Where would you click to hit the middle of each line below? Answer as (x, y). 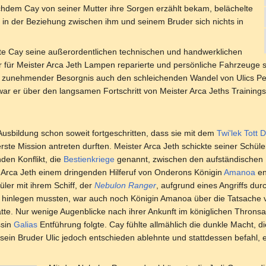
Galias (26, 224)
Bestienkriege (89, 159)
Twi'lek (229, 133)
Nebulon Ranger (125, 185)
